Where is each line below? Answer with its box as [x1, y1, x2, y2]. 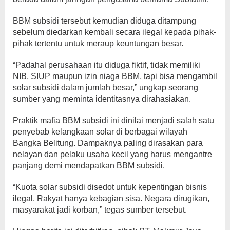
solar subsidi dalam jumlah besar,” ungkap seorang [13, 83, 198, 92]
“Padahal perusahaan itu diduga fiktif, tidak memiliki [13, 61, 200, 70]
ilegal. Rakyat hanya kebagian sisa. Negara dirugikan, [13, 194, 209, 203]
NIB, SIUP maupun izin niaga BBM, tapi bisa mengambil [13, 72, 217, 81]
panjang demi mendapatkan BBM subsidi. [13, 161, 165, 170]
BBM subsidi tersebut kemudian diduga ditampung [13, 16, 196, 26]
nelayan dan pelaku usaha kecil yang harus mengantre [13, 150, 212, 159]
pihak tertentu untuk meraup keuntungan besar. [13, 39, 183, 48]
